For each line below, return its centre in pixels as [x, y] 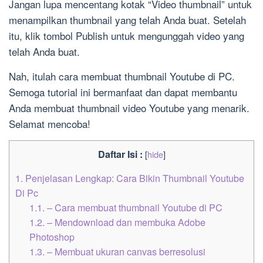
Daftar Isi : [120, 154]
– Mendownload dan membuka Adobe [125, 222]
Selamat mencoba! [50, 124]
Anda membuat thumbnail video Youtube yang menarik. [129, 108]
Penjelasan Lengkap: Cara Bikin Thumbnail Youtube [134, 178]
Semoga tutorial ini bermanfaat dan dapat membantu [123, 92]
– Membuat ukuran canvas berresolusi [125, 252]
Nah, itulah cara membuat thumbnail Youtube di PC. [122, 76]
